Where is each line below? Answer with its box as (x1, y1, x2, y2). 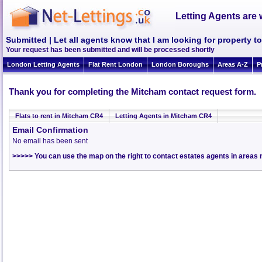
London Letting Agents (7, 61, 80, 68)
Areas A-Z (218, 61, 248, 68)
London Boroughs (151, 61, 209, 68)
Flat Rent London (88, 61, 143, 68)
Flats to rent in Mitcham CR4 (15, 112, 103, 119)
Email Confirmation (12, 125, 88, 135)
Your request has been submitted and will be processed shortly (6, 46, 215, 54)
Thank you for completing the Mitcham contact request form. (9, 87, 256, 96)
